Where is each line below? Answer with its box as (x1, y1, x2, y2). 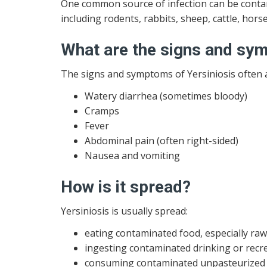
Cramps (85, 104, 119, 117)
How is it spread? (61, 177, 191, 197)
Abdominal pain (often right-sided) (85, 134, 238, 147)
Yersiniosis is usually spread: (61, 204, 188, 218)
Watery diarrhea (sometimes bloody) (85, 89, 247, 103)
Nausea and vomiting (85, 149, 180, 162)
